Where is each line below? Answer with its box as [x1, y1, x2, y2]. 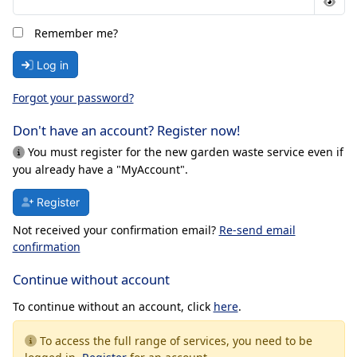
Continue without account [12, 269, 170, 288]
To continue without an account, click [12, 298, 214, 314]
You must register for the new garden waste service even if [24, 144, 343, 160]
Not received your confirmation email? [12, 222, 219, 237]
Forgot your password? [12, 90, 134, 106]
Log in [33, 57, 69, 72]
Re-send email [218, 222, 296, 237]
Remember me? [33, 25, 118, 41]
